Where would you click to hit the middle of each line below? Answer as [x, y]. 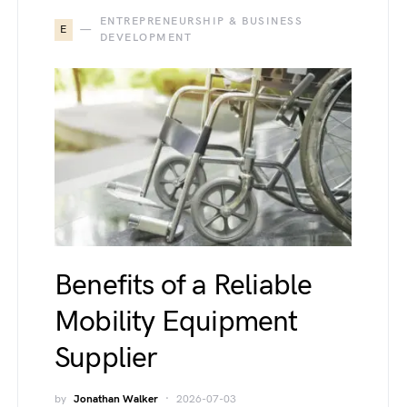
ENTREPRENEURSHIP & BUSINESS [201, 22]
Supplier [106, 359]
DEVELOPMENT [146, 38]
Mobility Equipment [176, 323]
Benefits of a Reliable [184, 286]
